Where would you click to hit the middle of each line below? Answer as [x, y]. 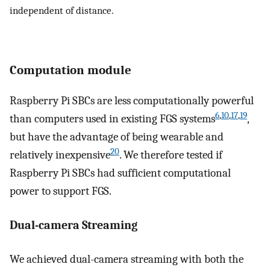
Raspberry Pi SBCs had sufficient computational [120, 173]
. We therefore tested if [171, 155]
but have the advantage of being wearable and [117, 137]
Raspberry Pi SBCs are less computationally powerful [132, 101]
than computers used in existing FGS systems [112, 119]
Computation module [71, 70]
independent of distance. [62, 11]
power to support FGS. [61, 191]
